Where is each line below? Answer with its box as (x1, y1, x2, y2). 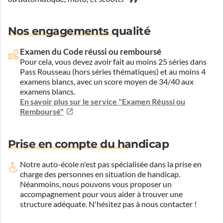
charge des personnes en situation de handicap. (20, 169, 180, 179)
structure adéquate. (20, 199, 87, 209)
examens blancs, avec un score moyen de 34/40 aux (20, 77, 194, 86)
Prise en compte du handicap (8, 137, 169, 151)
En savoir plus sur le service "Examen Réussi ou (20, 97, 185, 106)
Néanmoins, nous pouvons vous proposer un (20, 179, 172, 189)
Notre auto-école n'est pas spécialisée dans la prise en (20, 159, 202, 169)
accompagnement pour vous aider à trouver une (20, 189, 183, 199)
